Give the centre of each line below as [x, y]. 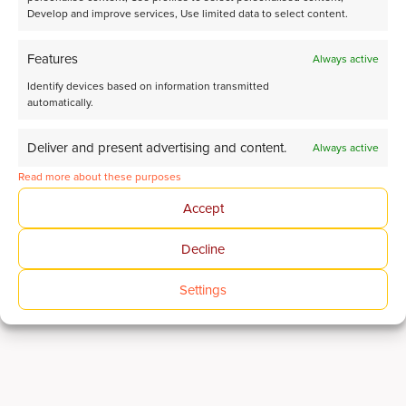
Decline [203, 249]
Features [53, 59]
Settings [203, 290]
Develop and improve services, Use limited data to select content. [188, 14]
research [51, 281]
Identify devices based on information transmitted [148, 86]
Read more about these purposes [100, 177]
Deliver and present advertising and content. [157, 148]
